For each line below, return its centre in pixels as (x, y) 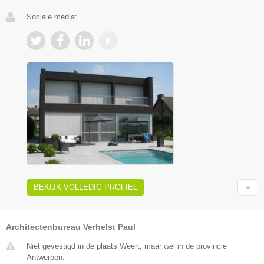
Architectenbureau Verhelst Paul (71, 227)
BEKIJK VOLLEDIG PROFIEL (85, 187)
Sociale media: (52, 17)
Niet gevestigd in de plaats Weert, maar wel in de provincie (127, 246)
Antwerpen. (46, 257)
